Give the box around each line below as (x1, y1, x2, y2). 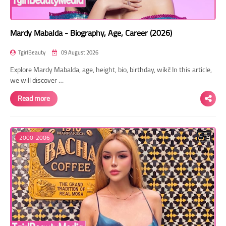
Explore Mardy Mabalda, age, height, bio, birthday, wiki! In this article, (10, 63, 212, 76)
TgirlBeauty (18, 47, 45, 58)
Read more (18, 91, 50, 105)
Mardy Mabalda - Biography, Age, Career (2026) (10, 25, 172, 40)
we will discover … (10, 73, 64, 87)
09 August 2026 (60, 47, 98, 58)
